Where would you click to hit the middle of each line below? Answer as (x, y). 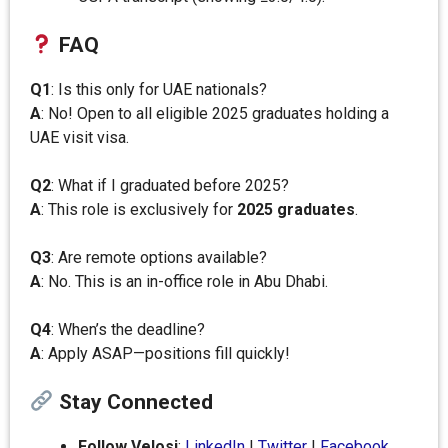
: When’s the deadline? (128, 329)
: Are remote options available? (159, 257)
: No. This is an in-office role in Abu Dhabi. (184, 281)
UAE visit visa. (79, 137)
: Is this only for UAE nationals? (159, 89)
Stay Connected (133, 402)
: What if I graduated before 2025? (170, 185)
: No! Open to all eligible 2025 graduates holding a (215, 113)
